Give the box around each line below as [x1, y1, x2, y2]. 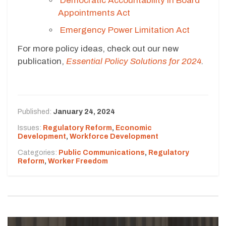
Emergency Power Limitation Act [58, 25, 190, 35]
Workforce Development [70, 132, 158, 140]
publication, [18, 56, 66, 66]
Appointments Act [58, 8, 130, 18]
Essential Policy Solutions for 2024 [66, 56, 201, 66]
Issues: [18, 124, 43, 132]
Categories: [18, 148, 59, 156]
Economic [116, 124, 152, 132]
